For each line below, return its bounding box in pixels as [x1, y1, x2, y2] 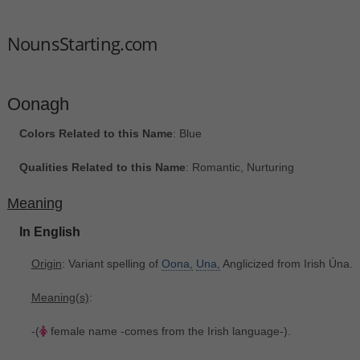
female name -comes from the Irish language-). [47, 324, 291, 337]
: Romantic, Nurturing [185, 161, 294, 174]
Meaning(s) [31, 290, 89, 304]
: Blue [172, 127, 202, 141]
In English [18, 224, 80, 239]
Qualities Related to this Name [18, 161, 186, 174]
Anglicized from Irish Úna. [219, 256, 353, 270]
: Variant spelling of [61, 256, 162, 270]
